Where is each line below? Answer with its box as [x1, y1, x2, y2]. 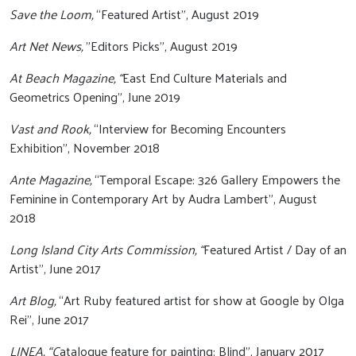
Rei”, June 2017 [10, 308, 92, 331]
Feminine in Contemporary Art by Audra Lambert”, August [10, 187, 317, 210]
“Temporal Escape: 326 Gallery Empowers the [91, 168, 340, 191]
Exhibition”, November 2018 [10, 136, 163, 159]
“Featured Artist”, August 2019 [93, 2, 262, 25]
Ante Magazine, [10, 168, 91, 191]
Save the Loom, [10, 2, 93, 25]
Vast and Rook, [10, 117, 91, 140]
